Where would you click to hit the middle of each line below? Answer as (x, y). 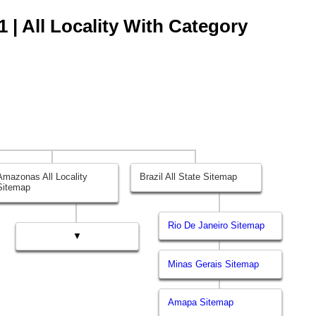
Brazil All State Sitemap (189, 177)
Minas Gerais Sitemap (214, 264)
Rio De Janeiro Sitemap (217, 226)
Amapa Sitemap (201, 303)
